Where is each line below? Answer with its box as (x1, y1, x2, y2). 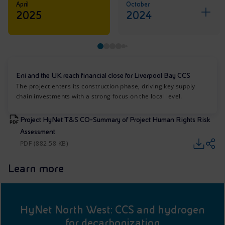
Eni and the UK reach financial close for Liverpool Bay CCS (16, 71, 190, 80)
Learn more (8, 162, 64, 175)
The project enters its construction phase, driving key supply (16, 82, 195, 91)
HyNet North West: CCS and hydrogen (20, 203, 205, 216)
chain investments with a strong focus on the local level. (16, 92, 182, 101)
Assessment (20, 128, 55, 136)
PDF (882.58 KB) (20, 139, 69, 148)
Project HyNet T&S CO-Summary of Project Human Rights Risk (20, 116, 210, 124)
